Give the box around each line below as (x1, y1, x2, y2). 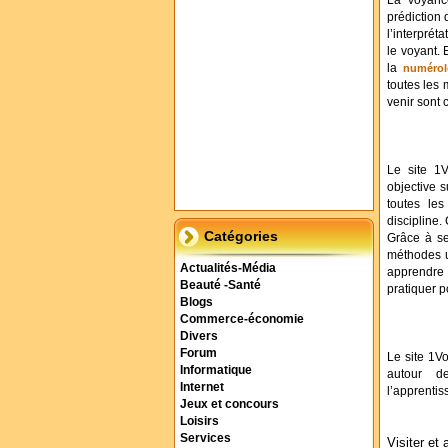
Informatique (180, 364, 252, 376)
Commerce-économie (180, 313, 304, 325)
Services (180, 432, 231, 444)
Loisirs (180, 415, 219, 427)
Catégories (204, 228, 278, 244)
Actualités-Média (180, 262, 276, 274)
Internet (180, 381, 224, 393)
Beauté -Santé (180, 279, 261, 291)
